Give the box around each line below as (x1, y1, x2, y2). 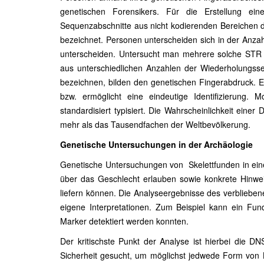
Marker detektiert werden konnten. (60, 215, 189, 227)
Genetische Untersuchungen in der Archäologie (60, 138, 253, 150)
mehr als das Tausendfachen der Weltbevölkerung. (60, 118, 255, 130)
